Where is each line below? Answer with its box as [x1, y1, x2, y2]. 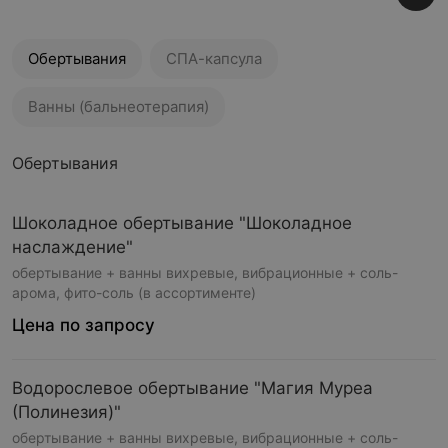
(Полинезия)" [12, 402, 121, 422]
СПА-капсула [166, 49, 262, 68]
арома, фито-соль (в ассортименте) [12, 284, 256, 301]
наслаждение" [12, 237, 133, 257]
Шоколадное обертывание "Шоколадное [12, 213, 352, 233]
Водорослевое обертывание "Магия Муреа [12, 378, 373, 398]
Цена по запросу [12, 315, 155, 335]
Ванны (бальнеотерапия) [28, 97, 209, 116]
